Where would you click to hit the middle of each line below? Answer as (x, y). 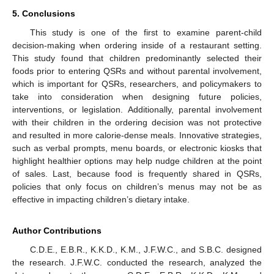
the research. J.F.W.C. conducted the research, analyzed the (137, 263)
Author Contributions (57, 231)
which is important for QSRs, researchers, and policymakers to (137, 84)
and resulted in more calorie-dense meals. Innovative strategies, (137, 135)
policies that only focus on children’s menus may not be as (137, 187)
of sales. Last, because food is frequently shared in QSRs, (137, 174)
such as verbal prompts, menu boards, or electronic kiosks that (137, 148)
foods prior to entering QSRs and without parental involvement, (137, 71)
